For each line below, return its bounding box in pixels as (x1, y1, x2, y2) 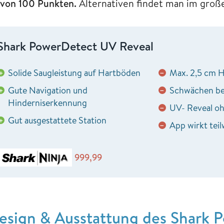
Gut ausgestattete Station (8, 113, 106, 126)
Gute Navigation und (8, 83, 87, 96)
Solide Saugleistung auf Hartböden (8, 66, 140, 79)
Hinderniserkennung (8, 96, 87, 109)
